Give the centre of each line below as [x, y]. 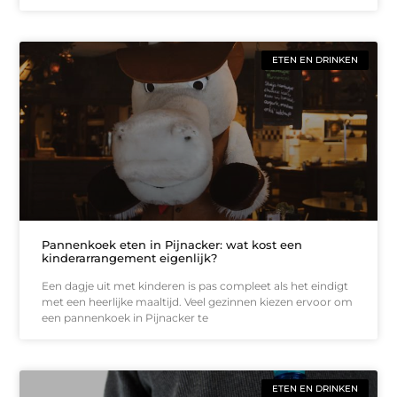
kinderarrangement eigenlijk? [130, 257]
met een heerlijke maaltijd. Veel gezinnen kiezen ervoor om [198, 301]
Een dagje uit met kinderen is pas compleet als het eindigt [195, 285]
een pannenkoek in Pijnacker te [125, 317]
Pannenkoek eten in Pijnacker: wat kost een [172, 244]
